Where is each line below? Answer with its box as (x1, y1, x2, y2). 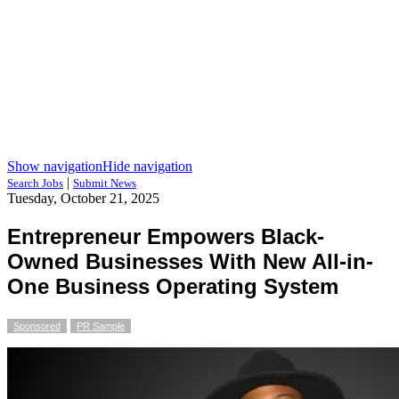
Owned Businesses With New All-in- (7, 248, 373, 273)
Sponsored (13, 320, 61, 331)
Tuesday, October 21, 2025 (7, 191, 159, 206)
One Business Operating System (7, 273, 338, 298)
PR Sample (77, 320, 125, 331)
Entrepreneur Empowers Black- (7, 224, 324, 248)
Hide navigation (102, 159, 192, 174)
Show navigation (7, 159, 102, 174)
